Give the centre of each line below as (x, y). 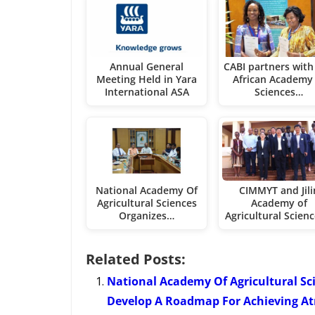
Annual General (147, 67)
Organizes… (147, 215)
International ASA (147, 92)
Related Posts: (136, 259)
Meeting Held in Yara (147, 79)
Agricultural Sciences (147, 202)
